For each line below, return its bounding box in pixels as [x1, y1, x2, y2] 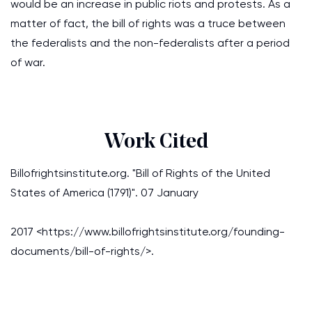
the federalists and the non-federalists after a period [10, 36, 290, 49]
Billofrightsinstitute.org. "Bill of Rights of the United [10, 166, 270, 180]
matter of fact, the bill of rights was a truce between [10, 17, 286, 30]
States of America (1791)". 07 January [10, 186, 198, 199]
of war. [10, 56, 45, 69]
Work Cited [104, 132, 208, 153]
